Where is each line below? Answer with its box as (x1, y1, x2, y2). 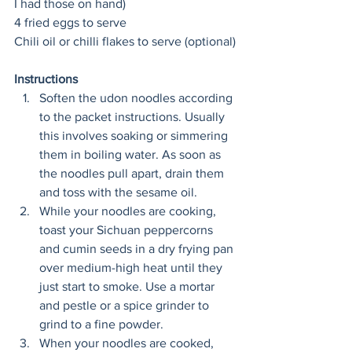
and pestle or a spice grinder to (39, 299, 212, 313)
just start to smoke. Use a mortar (39, 280, 218, 294)
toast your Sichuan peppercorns (39, 223, 216, 237)
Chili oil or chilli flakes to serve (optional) (14, 35, 236, 49)
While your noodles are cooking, (39, 204, 219, 218)
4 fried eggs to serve (14, 16, 126, 30)
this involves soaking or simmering (39, 129, 231, 143)
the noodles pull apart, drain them (39, 167, 227, 181)
